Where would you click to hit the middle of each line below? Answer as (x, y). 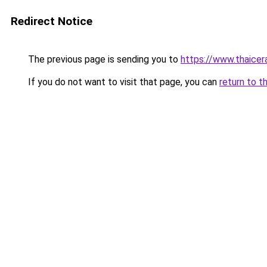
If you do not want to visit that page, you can (122, 82)
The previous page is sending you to (103, 59)
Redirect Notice (52, 21)
